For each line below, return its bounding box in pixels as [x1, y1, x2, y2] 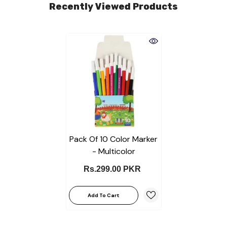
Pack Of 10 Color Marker [69, 133, 158, 144]
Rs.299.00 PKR [84, 164, 141, 173]
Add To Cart [87, 192, 120, 199]
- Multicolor [92, 145, 135, 157]
